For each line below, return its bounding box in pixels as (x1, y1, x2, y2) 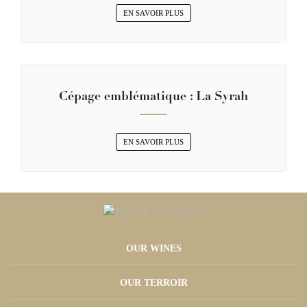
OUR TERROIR (119, 277, 188, 288)
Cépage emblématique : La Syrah (59, 91, 248, 104)
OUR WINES (125, 243, 182, 254)
